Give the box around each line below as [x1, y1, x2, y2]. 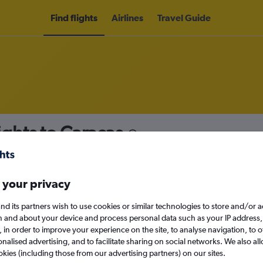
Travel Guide [157, 12, 211, 23]
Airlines [111, 12, 143, 23]
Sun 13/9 [180, 210, 217, 221]
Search [137, 240, 167, 251]
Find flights [50, 12, 97, 23]
